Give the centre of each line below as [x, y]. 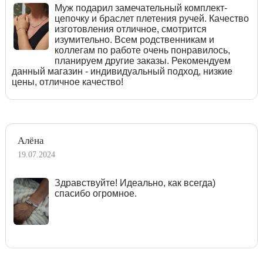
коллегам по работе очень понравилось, [142, 50]
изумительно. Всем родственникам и [134, 39]
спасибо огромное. [95, 193]
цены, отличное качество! [68, 82]
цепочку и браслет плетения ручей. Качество [151, 18]
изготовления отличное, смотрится [130, 29]
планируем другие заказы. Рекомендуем [142, 60]
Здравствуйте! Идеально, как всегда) [135, 183]
